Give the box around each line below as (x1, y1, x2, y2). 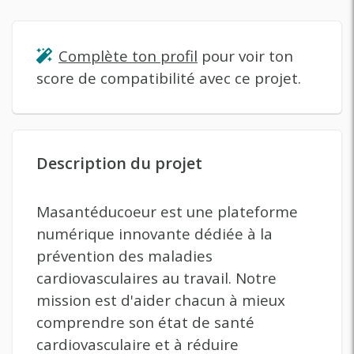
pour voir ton (198, 46, 293, 66)
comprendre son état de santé (36, 312, 254, 333)
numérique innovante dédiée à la (36, 224, 273, 244)
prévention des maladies (36, 246, 213, 266)
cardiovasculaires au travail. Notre (36, 268, 277, 288)
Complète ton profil (58, 46, 198, 66)
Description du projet (36, 153, 202, 174)
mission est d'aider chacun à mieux (36, 290, 285, 311)
